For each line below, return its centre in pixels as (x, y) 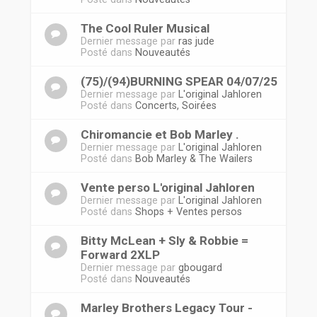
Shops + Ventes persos (188, 212)
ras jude (196, 41)
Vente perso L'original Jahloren (167, 188)
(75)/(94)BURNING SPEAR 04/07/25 (179, 81)
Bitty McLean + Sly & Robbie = (164, 241)
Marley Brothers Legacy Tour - (166, 308)
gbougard (200, 267)
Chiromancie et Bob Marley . (160, 134)
